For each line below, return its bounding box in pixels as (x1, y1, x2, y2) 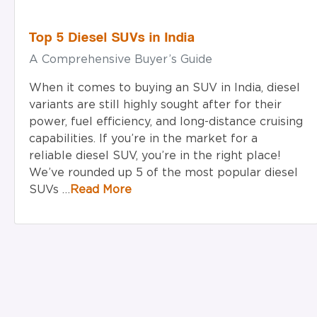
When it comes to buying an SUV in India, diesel (29, 81, 300, 93)
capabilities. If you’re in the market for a (29, 132, 258, 144)
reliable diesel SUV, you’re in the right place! (29, 149, 281, 161)
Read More (70, 183, 132, 195)
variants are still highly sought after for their (29, 98, 282, 110)
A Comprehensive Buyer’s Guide (29, 53, 212, 65)
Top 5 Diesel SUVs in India (29, 28, 195, 45)
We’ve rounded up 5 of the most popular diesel (29, 166, 298, 178)
